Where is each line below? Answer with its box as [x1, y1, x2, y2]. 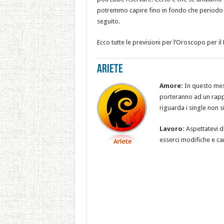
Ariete [96, 63, 123, 75]
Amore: [159, 82, 183, 89]
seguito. [96, 17, 120, 25]
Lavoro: [159, 125, 184, 132]
